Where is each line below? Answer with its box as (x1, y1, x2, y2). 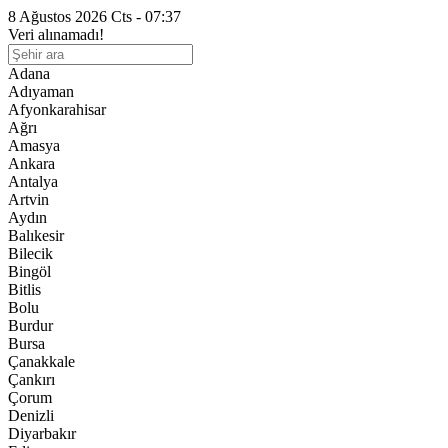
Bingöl (8, 263, 51, 280)
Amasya (8, 137, 60, 154)
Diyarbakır (8, 425, 76, 442)
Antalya (8, 173, 58, 190)
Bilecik (8, 245, 53, 262)
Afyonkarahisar (8, 101, 106, 118)
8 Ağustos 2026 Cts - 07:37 (8, 8, 181, 25)
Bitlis (8, 281, 41, 298)
